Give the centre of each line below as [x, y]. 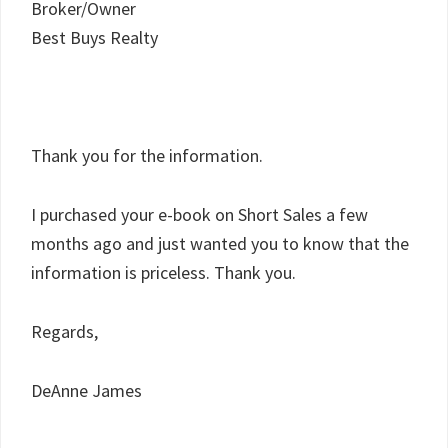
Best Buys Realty [94, 37]
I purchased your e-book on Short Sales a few [199, 214]
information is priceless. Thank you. [163, 272]
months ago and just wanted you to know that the [220, 243]
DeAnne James [86, 390]
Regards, [64, 331]
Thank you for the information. [147, 155]
